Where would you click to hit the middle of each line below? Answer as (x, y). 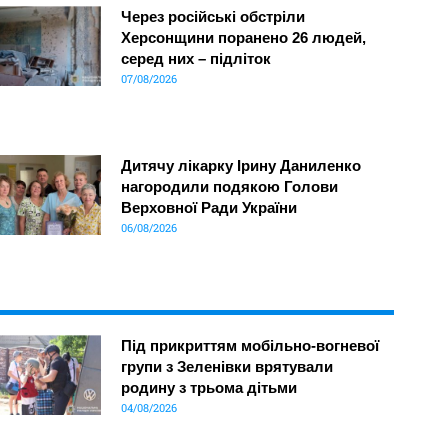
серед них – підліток (196, 59)
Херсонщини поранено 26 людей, (244, 38)
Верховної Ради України (209, 208)
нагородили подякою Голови (230, 187)
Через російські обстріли (213, 17)
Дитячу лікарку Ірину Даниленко (241, 166)
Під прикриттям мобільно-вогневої (250, 346)
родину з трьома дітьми (209, 388)
